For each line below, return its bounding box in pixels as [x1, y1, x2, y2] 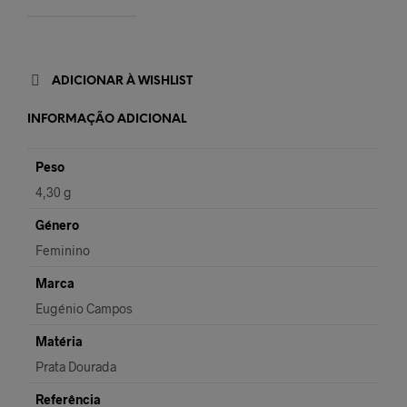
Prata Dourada [35, 359, 116, 375]
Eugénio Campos [35, 301, 133, 317]
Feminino [35, 243, 90, 259]
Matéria [35, 333, 83, 350]
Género [35, 217, 79, 233]
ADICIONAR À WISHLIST [52, 75, 193, 88]
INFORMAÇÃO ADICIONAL [27, 114, 186, 126]
